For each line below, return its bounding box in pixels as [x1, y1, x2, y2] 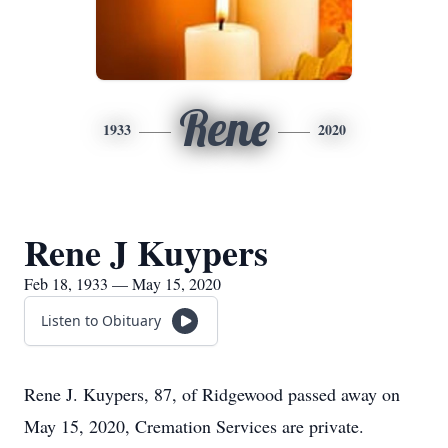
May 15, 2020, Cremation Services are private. [24, 414, 364, 438]
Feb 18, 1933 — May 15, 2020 [24, 273, 221, 294]
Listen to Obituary [41, 311, 161, 330]
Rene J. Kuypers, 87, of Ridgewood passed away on [24, 382, 400, 406]
